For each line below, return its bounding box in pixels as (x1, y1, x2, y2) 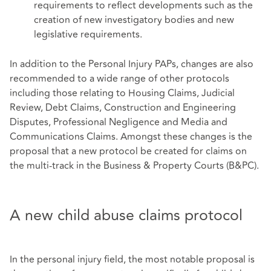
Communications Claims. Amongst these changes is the (10, 129, 252, 145)
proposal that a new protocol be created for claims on (10, 144, 247, 159)
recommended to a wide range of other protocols (10, 71, 229, 87)
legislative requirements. (34, 27, 142, 42)
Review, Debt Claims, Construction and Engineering (10, 100, 236, 116)
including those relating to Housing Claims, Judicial (10, 86, 235, 101)
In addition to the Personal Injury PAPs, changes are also (10, 57, 253, 72)
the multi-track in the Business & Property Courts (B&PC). (10, 158, 259, 174)
